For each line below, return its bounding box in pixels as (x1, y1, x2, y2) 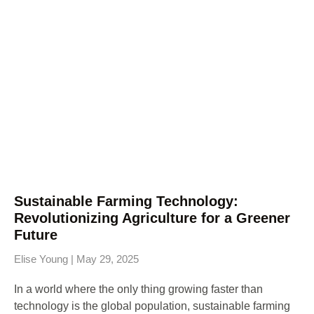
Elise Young (14, 252, 71, 265)
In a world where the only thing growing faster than (14, 282, 263, 295)
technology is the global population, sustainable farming (14, 299, 290, 312)
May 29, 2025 (74, 252, 139, 265)
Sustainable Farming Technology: (14, 193, 238, 209)
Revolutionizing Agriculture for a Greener (14, 210, 290, 226)
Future (14, 226, 57, 243)
